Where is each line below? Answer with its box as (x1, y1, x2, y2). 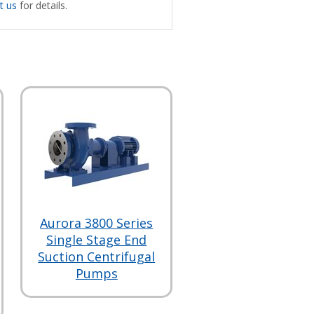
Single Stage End (46, 231, 147, 248)
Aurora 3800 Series (40, 214, 153, 231)
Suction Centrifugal (38, 247, 156, 265)
